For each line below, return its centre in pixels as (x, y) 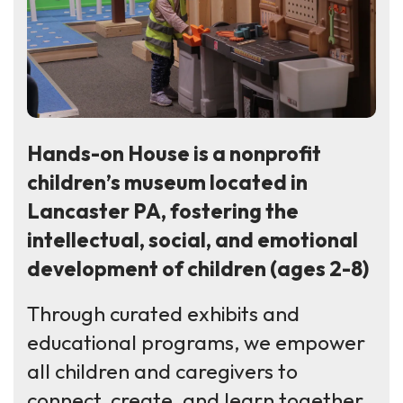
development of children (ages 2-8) (200, 268)
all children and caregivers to (162, 371)
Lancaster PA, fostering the (163, 210)
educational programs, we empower (196, 342)
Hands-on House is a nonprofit (174, 153)
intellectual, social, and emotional (193, 239)
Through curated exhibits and (163, 313)
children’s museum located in (167, 182)
